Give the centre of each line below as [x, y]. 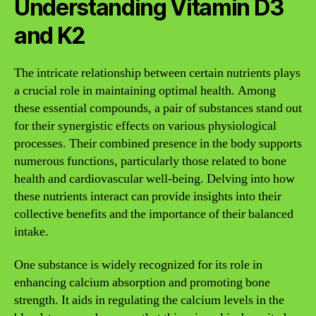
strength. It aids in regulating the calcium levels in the [149, 300]
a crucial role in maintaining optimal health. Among [145, 90]
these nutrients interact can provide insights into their [148, 196]
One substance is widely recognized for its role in [138, 265]
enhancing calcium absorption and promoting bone [142, 282]
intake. [31, 231]
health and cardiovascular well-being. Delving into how [154, 178]
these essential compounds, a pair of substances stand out [158, 108]
